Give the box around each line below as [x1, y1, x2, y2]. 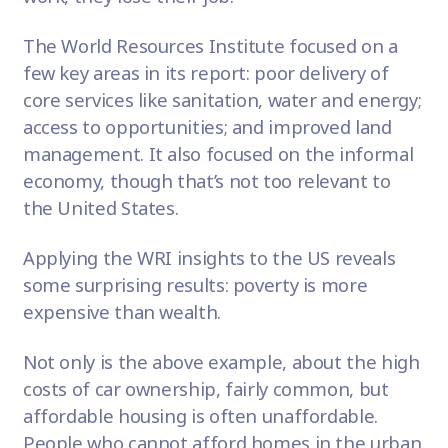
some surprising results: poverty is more [22, 272, 368, 298]
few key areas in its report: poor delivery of [22, 60, 389, 86]
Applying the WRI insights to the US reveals [22, 245, 396, 271]
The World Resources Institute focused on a [22, 33, 398, 59]
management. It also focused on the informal [22, 141, 414, 167]
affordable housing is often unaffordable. [22, 403, 378, 429]
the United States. [22, 195, 179, 221]
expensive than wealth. [22, 299, 226, 325]
